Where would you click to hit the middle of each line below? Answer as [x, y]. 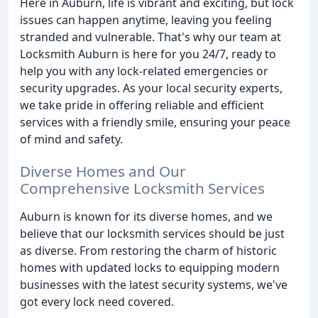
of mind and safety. [71, 139]
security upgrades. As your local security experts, [151, 88]
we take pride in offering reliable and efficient [142, 105]
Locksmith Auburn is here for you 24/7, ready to [148, 54]
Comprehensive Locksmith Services [142, 188]
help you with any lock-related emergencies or [144, 71]
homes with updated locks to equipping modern [150, 267]
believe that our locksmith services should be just [152, 233]
